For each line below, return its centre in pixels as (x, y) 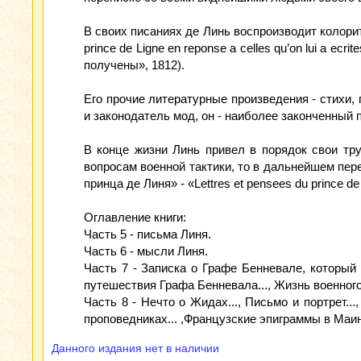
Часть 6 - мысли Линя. (146, 251)
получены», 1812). (134, 65)
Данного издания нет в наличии (135, 348)
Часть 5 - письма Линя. (147, 234)
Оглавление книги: (135, 217)
